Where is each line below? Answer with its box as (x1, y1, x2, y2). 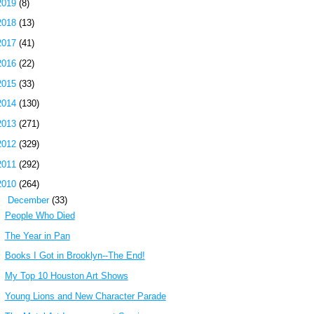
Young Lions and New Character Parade (4, 290, 166, 301)
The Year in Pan (4, 230, 70, 241)
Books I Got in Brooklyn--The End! (4, 250, 145, 261)
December (7, 194, 52, 205)
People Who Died (4, 210, 75, 221)
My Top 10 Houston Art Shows (4, 271, 128, 282)
